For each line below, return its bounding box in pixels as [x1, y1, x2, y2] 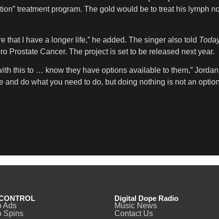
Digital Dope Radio [114, 194, 178, 203]
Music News [114, 201, 157, 210]
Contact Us [114, 209, 153, 218]
